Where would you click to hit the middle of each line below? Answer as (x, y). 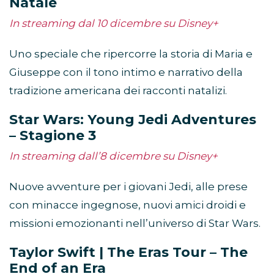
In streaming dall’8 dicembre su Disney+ (113, 156)
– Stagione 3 (53, 135)
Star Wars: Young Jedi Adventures (133, 119)
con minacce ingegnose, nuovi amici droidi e (128, 205)
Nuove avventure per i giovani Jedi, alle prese (128, 186)
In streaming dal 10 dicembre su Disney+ (114, 23)
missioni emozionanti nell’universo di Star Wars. (135, 223)
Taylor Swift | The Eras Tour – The (128, 252)
